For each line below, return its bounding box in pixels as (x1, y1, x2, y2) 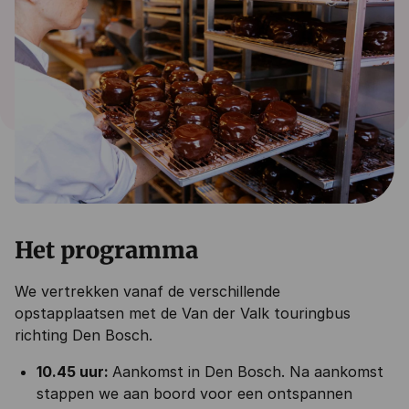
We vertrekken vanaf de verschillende (15, 282, 280, 300)
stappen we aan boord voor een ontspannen (37, 384, 352, 403)
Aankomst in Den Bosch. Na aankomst (112, 362, 383, 381)
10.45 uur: (37, 362, 112, 381)
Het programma (15, 236, 204, 265)
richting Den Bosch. (15, 326, 157, 344)
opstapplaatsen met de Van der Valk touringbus (15, 304, 351, 322)
